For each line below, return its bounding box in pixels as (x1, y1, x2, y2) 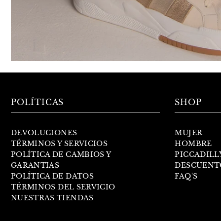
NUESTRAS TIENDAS (11, 193, 94, 203)
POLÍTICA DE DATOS (11, 172, 94, 181)
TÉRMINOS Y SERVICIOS (11, 139, 108, 148)
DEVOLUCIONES (11, 128, 77, 138)
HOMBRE (175, 139, 212, 148)
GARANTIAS (11, 161, 60, 170)
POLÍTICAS (11, 97, 64, 108)
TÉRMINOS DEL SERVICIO (11, 183, 115, 192)
